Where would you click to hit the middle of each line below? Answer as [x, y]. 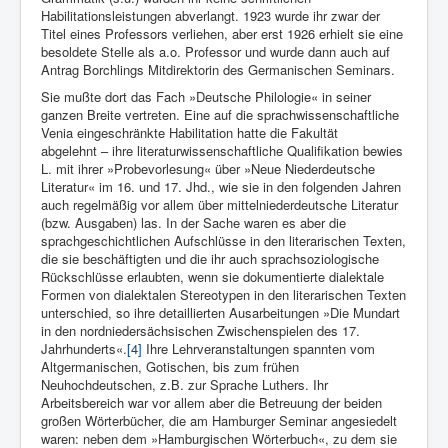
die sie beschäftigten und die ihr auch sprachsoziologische [210, 259]
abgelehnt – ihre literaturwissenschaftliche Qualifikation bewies [222, 151]
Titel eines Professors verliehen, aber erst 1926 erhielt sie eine [222, 34]
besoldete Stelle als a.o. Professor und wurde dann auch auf [215, 52]
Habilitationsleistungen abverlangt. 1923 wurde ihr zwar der [210, 16]
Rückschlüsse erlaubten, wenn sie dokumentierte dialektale [212, 277]
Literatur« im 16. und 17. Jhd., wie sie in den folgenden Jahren [221, 187]
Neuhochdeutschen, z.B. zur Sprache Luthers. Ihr [184, 385]
